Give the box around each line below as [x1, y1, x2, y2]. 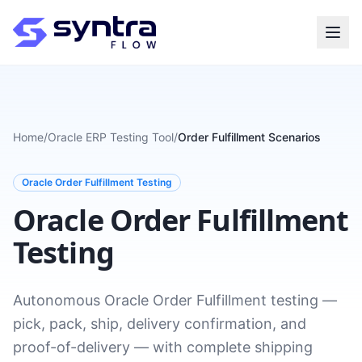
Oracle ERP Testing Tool [48, 130, 174, 144]
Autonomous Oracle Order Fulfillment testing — [13, 292, 337, 309]
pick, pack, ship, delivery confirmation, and [13, 315, 306, 332]
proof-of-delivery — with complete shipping [13, 339, 313, 356]
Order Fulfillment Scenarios [178, 130, 321, 144]
